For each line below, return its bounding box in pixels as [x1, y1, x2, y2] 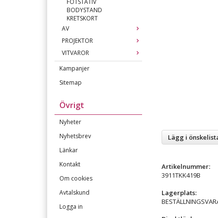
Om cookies [59, 174, 92, 182]
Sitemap [59, 78, 82, 87]
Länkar [59, 146, 78, 154]
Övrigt [59, 100, 84, 110]
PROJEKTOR [62, 36, 93, 45]
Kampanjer [59, 64, 90, 73]
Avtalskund [59, 188, 90, 197]
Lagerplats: [162, 188, 197, 197]
